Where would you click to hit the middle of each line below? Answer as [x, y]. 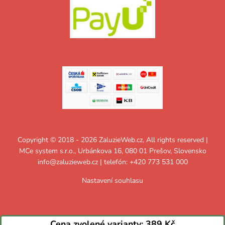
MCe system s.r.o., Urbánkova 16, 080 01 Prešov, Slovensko [113, 151]
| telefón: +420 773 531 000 [143, 162]
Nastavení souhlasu [113, 181]
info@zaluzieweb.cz [68, 162]
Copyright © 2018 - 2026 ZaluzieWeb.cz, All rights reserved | [113, 140]
